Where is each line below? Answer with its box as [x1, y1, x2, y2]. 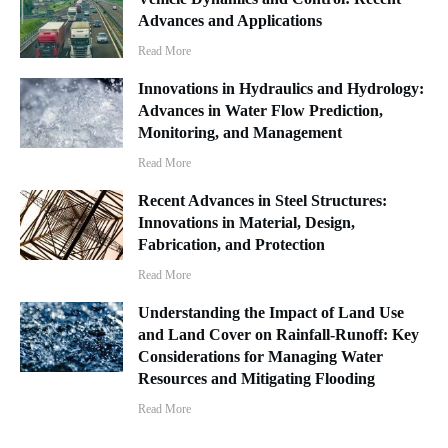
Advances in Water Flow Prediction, [138, 102, 384, 120]
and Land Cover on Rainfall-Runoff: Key [138, 326, 420, 344]
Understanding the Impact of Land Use [138, 304, 405, 322]
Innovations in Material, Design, [138, 214, 356, 232]
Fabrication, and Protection [138, 236, 326, 254]
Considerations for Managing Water [138, 348, 384, 366]
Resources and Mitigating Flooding [138, 370, 376, 388]
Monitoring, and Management [138, 124, 343, 142]
